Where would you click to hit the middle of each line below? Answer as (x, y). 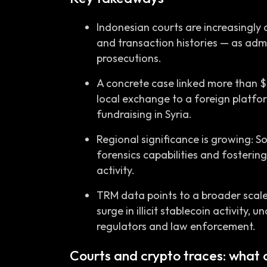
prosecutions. (129, 58)
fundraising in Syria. (144, 114)
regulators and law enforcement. (176, 226)
